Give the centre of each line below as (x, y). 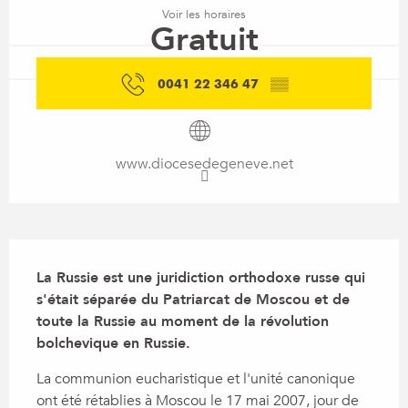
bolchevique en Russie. (113, 343)
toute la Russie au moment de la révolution (183, 321)
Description (60, 252)
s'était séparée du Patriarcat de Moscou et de (193, 299)
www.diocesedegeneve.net (204, 163)
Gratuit (204, 40)
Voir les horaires (204, 15)
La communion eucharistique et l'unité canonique (196, 378)
